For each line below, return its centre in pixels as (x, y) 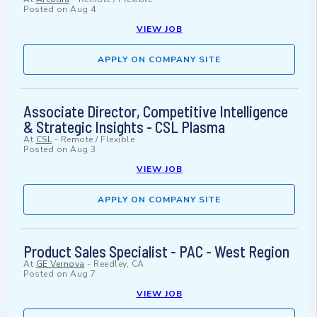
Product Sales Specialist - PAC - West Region (156, 252)
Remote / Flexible (97, 140)
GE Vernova (60, 264)
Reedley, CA (119, 264)
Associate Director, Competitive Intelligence (156, 111)
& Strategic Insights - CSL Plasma (124, 127)
